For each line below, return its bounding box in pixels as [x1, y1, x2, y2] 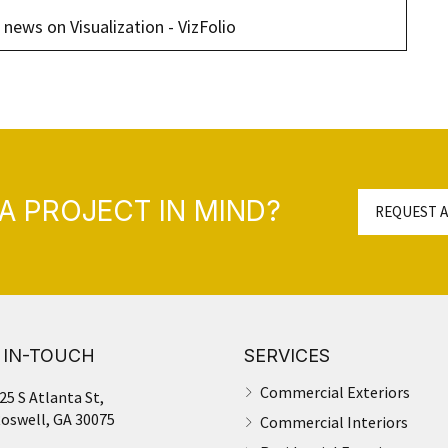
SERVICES [244, 344, 330, 366]
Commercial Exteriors [260, 381, 410, 402]
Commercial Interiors [260, 411, 408, 432]
